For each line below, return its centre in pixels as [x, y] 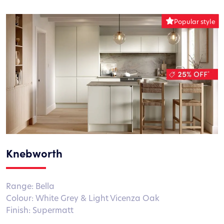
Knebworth [34, 152]
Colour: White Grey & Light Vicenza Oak [83, 197]
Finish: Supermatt [40, 209]
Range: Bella [30, 185]
